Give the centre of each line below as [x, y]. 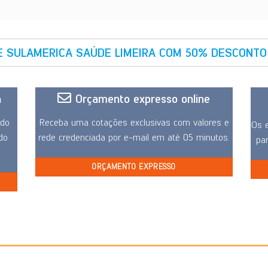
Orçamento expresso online [143, 99]
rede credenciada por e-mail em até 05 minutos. [134, 138]
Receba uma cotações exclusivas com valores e [134, 123]
